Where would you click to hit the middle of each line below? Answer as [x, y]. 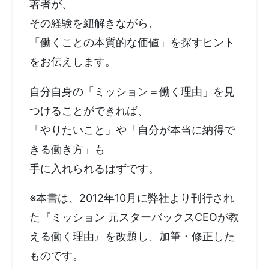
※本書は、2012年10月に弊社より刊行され [131, 198]
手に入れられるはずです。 [94, 168]
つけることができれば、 [89, 110]
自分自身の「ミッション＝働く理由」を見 [132, 91]
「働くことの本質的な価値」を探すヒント [132, 42]
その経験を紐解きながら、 [94, 23]
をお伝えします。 [72, 61]
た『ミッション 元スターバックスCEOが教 [134, 217]
